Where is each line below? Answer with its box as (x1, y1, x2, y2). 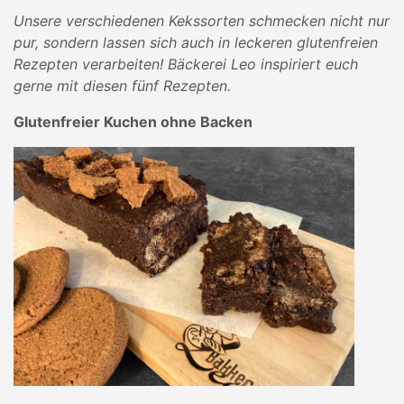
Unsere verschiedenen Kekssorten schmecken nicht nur (14, 12, 390, 30)
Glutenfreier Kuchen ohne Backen (14, 113, 252, 131)
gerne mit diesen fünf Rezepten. (14, 77, 231, 95)
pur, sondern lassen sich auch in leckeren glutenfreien (14, 33, 378, 51)
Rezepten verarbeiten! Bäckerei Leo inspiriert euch (14, 55, 358, 73)
